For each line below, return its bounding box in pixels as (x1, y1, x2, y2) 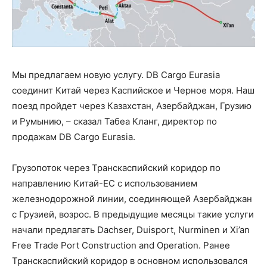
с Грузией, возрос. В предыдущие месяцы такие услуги (12, 208, 254, 220)
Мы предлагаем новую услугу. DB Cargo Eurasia (12, 69, 220, 80)
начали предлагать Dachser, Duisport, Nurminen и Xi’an (12, 223, 250, 235)
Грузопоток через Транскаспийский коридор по (12, 162, 221, 173)
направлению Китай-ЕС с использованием (12, 177, 197, 189)
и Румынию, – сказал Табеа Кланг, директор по (12, 115, 217, 127)
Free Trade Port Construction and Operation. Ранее (12, 239, 230, 251)
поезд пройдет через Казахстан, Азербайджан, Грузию (12, 100, 252, 111)
